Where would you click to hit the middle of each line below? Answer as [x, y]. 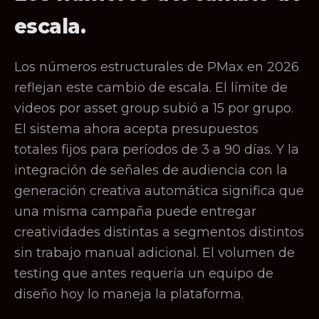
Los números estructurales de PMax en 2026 [157, 67]
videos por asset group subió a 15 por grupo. [154, 108]
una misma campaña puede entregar [135, 211]
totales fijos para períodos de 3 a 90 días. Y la [157, 150]
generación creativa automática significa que [159, 191]
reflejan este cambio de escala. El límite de [151, 88]
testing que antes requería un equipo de [144, 273]
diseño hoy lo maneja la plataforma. [129, 294]
